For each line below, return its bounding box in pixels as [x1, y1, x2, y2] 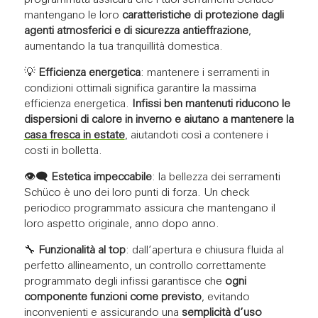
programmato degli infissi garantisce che [23, 275, 225, 287]
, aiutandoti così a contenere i [124, 129, 268, 141]
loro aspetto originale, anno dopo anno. [23, 218, 219, 230]
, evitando [201, 291, 250, 303]
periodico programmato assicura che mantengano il [23, 202, 275, 214]
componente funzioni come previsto [23, 291, 202, 303]
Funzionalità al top [38, 244, 126, 256]
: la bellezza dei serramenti [151, 171, 280, 183]
